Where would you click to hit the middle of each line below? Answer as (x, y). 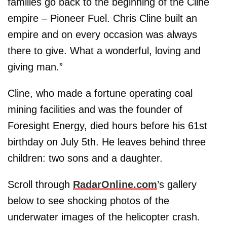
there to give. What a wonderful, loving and (104, 50)
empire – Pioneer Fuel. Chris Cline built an (102, 18)
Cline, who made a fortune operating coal (100, 93)
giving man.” (35, 67)
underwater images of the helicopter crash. (104, 217)
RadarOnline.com (115, 184)
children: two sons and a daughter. (85, 158)
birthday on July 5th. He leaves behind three (107, 142)
